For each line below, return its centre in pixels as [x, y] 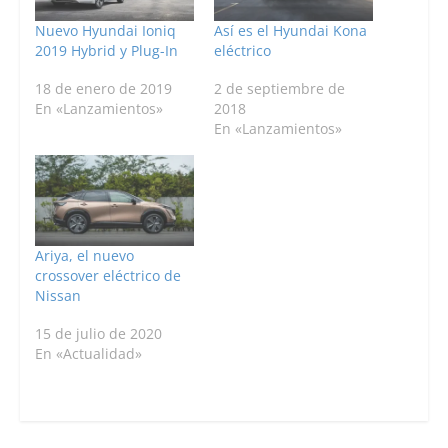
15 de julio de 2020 [98, 334]
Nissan [57, 296]
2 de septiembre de [279, 89]
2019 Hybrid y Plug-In [106, 51]
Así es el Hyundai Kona [290, 31]
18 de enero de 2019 [103, 89]
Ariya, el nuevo [84, 256]
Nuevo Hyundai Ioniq [105, 31]
